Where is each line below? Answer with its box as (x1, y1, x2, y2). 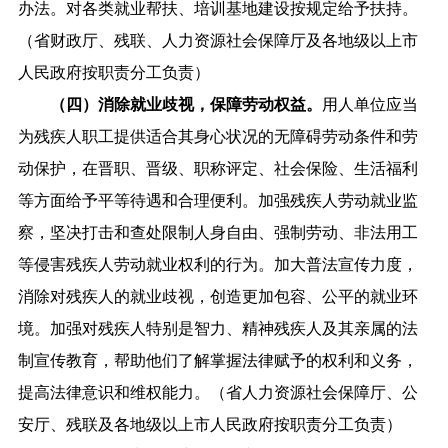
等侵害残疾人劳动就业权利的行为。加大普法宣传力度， (17, 255, 418, 273)
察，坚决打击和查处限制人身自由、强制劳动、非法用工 (17, 223, 418, 241)
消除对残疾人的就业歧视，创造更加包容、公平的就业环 (17, 287, 418, 305)
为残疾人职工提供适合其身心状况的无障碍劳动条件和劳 (17, 127, 418, 145)
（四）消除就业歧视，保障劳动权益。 (17, 95, 322, 113)
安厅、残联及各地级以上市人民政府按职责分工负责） (17, 415, 402, 433)
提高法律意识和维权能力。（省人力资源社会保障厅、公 (17, 383, 418, 401)
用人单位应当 (321, 95, 418, 113)
